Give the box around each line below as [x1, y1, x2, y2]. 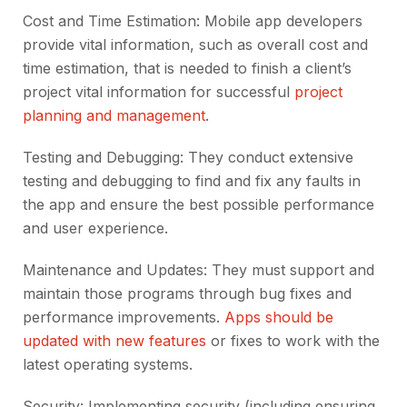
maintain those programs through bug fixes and [23, 284, 352, 303]
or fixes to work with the [206, 332, 380, 351]
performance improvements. [23, 308, 224, 327]
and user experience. [23, 219, 168, 238]
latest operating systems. [23, 355, 193, 374]
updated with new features [23, 332, 206, 351]
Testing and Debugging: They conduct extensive [23, 148, 353, 167]
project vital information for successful [23, 83, 294, 102]
